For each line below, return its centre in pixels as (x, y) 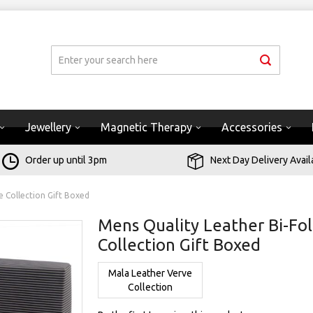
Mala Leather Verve (151, 273)
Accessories (252, 127)
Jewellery (48, 127)
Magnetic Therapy (146, 127)
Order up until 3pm (66, 160)
